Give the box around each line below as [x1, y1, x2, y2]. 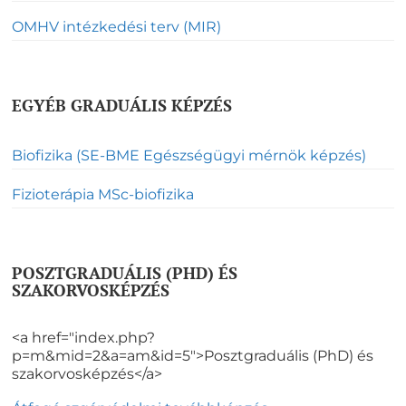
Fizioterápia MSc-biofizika [12, 186, 194, 204]
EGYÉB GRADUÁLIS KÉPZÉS [12, 93, 232, 116]
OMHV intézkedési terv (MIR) [12, 17, 221, 35]
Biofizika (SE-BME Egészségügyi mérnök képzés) [12, 147, 366, 165]
